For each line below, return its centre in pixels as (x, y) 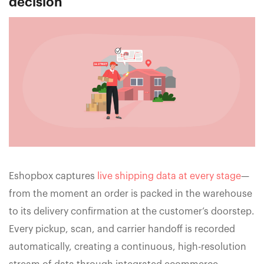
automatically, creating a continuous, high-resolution (128, 247)
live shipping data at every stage (169, 176)
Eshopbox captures (53, 176)
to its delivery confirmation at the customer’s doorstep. (132, 211)
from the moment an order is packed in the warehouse (131, 194)
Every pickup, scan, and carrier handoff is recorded (122, 229)
